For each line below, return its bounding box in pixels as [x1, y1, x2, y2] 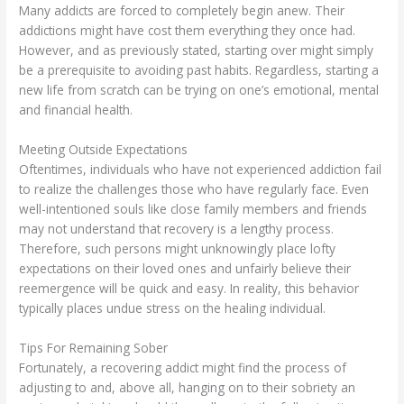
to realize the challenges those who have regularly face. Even [19, 180, 370, 198]
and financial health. [19, 101, 133, 119]
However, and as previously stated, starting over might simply [19, 41, 374, 60]
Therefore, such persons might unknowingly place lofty [19, 240, 336, 258]
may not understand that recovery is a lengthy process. [19, 220, 335, 238]
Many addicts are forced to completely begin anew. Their [19, 2, 345, 20]
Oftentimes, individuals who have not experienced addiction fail [19, 161, 382, 179]
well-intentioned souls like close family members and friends [19, 200, 368, 218]
